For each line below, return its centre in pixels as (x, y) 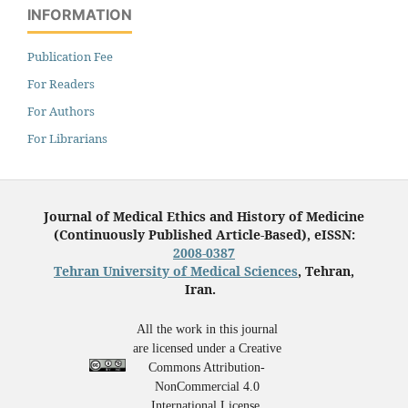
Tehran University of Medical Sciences (176, 271)
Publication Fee (70, 57)
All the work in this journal (207, 330)
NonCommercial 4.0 (207, 387)
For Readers (61, 84)
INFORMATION (80, 15)
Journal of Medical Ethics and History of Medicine (204, 217)
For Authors (61, 112)
